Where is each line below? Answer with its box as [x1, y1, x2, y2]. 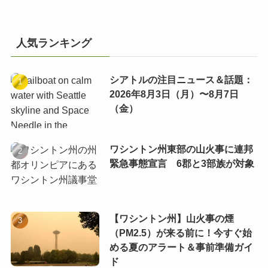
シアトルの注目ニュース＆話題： [109, 74, 253, 85]
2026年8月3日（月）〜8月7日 [109, 89, 239, 99]
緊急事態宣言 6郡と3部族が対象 [109, 158, 254, 169]
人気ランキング [16, 37, 92, 50]
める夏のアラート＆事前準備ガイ [109, 242, 253, 252]
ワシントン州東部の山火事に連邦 [109, 144, 253, 154]
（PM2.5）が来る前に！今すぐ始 [109, 227, 252, 238]
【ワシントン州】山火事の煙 [109, 213, 234, 224]
